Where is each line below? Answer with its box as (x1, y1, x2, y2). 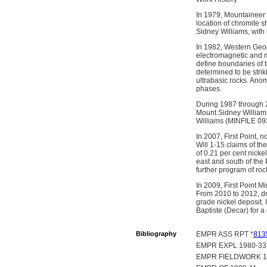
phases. (196, 85, 222, 93)
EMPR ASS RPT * (196, 230, 253, 238)
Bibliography (136, 230, 176, 237)
